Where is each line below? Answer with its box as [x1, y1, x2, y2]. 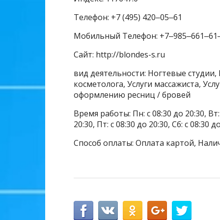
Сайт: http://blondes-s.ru [74, 49, 165, 60]
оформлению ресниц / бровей [74, 89, 191, 101]
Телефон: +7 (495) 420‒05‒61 [74, 12, 182, 23]
